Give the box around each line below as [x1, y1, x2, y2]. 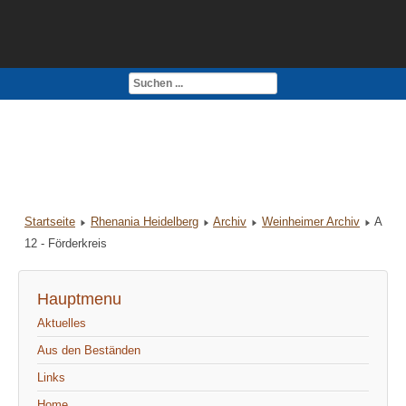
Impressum [95, 80, 154, 94]
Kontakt [33, 80, 73, 94]
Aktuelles [37, 316, 86, 331]
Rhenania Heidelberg [91, 215, 198, 229]
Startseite [24, 215, 75, 229]
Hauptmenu [37, 290, 121, 309]
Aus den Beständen [37, 343, 140, 358]
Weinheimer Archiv [262, 215, 360, 229]
